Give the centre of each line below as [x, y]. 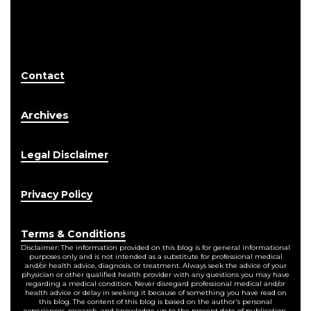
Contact [43, 75]
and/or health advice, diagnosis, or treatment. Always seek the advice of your [155, 265]
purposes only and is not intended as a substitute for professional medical [155, 256]
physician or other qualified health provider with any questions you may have [155, 274]
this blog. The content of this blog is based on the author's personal [155, 301]
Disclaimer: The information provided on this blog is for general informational [155, 247]
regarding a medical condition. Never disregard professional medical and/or [155, 283]
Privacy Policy [57, 194]
